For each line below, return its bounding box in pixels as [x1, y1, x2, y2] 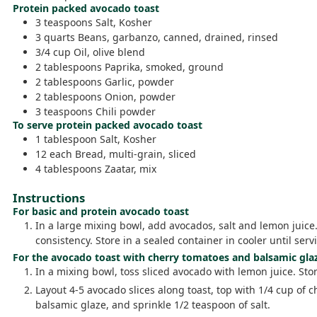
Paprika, [105, 60, 143, 74]
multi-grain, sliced [109, 147, 196, 161]
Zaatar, [105, 162, 139, 176]
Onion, [105, 90, 137, 104]
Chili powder [96, 105, 156, 119]
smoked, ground [146, 60, 224, 74]
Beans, [78, 30, 110, 45]
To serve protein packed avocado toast [13, 118, 202, 132]
